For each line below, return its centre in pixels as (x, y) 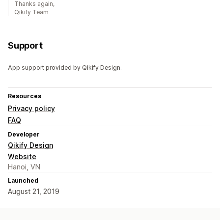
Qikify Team (31, 12)
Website (22, 157)
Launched (23, 181)
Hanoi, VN (24, 167)
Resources (25, 96)
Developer (24, 135)
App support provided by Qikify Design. (65, 68)
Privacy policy (31, 109)
